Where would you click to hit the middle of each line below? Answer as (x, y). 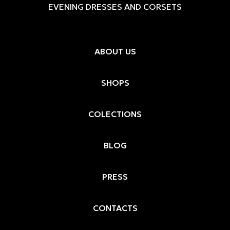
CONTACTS (115, 208)
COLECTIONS (115, 114)
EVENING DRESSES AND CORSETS (115, 6)
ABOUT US (115, 51)
